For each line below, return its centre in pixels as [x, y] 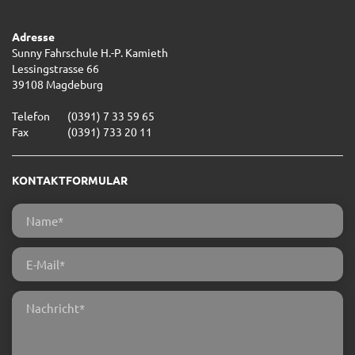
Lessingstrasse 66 [55, 68]
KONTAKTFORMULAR [70, 179]
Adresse [33, 36]
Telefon [31, 115]
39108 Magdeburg [57, 84]
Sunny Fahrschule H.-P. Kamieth [90, 52]
